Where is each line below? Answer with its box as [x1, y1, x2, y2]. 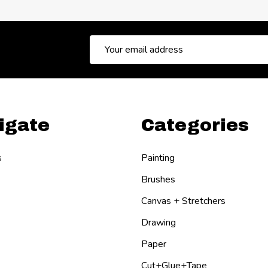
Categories [141, 115, 249, 135]
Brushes [141, 172, 175, 186]
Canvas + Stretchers [141, 194, 226, 208]
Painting [141, 151, 175, 165]
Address [90, 50, 126, 63]
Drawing [141, 215, 176, 229]
